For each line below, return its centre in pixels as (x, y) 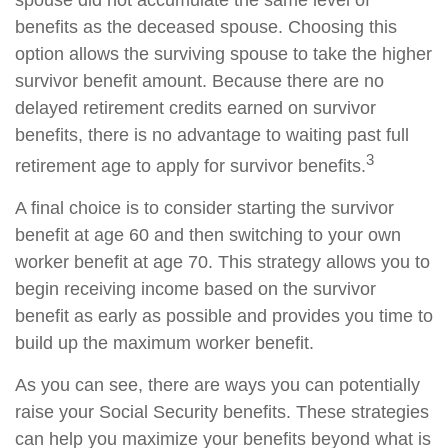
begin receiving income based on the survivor (195, 289)
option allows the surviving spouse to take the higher (223, 54)
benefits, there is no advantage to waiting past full (212, 135)
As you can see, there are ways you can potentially (217, 385)
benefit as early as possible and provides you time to (224, 316)
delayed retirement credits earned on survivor (195, 108)
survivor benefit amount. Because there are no (199, 81)
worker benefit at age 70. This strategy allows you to (222, 262)
